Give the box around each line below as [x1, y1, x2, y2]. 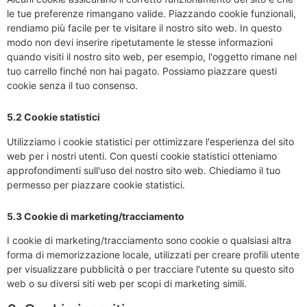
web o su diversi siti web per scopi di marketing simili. [7, 278, 247, 290]
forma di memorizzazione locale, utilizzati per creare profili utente [7, 249, 299, 261]
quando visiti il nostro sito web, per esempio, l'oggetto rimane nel [7, 51, 297, 63]
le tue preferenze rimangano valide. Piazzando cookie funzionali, [7, 8, 296, 20]
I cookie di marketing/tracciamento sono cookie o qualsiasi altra [7, 234, 291, 247]
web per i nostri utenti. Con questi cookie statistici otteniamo [7, 149, 277, 162]
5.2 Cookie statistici [7, 111, 100, 123]
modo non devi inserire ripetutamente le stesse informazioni [7, 36, 273, 49]
